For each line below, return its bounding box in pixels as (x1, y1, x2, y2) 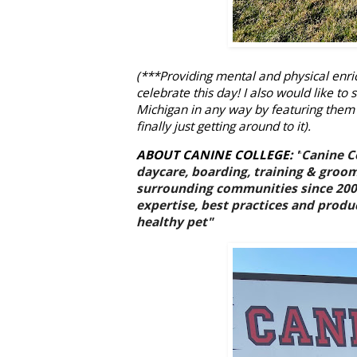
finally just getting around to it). (136, 117, 311, 135)
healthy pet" (136, 214, 213, 231)
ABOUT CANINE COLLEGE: (136, 147, 296, 164)
